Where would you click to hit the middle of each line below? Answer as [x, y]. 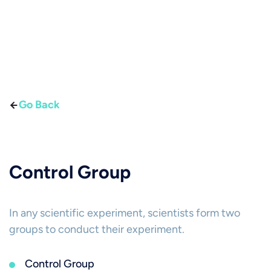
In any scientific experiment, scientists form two [125, 213]
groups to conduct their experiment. [97, 229]
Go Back [39, 105]
